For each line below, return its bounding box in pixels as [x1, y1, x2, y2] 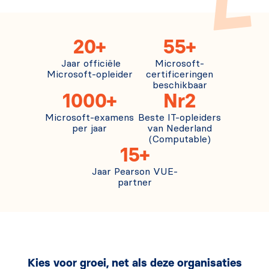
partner [117, 178, 152, 188]
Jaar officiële [58, 59, 121, 69]
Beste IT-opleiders [138, 113, 221, 123]
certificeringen [146, 70, 213, 80]
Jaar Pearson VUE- [91, 167, 178, 177]
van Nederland [147, 124, 212, 134]
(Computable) [148, 134, 211, 145]
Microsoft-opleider [46, 70, 133, 80]
